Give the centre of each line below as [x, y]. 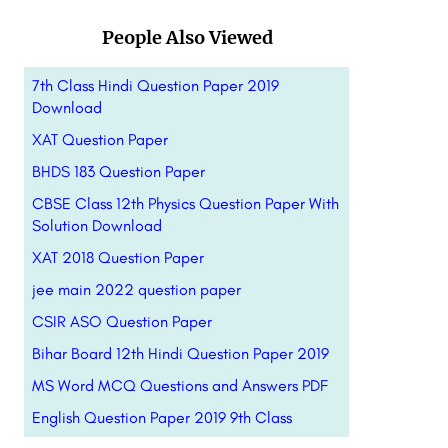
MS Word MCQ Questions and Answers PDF [179, 385]
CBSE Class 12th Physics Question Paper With [185, 203]
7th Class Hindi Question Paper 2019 [155, 85]
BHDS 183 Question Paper [118, 171]
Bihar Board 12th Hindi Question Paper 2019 [180, 353]
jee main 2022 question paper [136, 289]
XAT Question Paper [99, 139]
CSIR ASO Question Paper [121, 321]
